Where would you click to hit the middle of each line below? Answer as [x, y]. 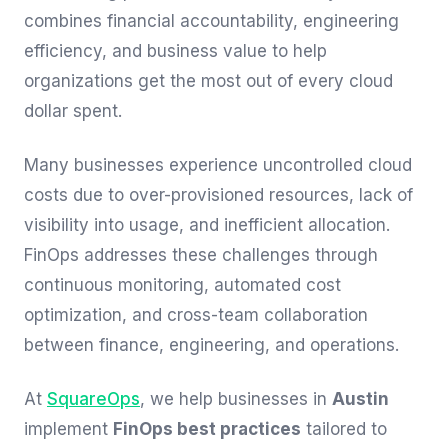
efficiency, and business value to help [175, 51]
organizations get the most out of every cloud [208, 81]
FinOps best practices [207, 429]
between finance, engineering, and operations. [211, 345]
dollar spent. [73, 111]
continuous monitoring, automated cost [182, 285]
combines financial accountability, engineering [211, 21]
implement [68, 429]
